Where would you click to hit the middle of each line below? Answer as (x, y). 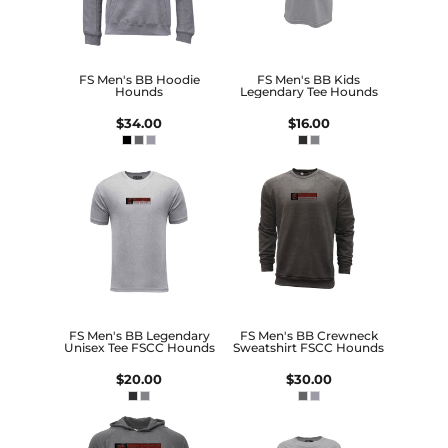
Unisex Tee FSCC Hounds (139, 348)
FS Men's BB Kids (309, 80)
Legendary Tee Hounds (308, 92)
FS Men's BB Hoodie (139, 80)
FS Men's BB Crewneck (308, 336)
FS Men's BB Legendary (139, 336)
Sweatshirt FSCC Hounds (309, 348)
